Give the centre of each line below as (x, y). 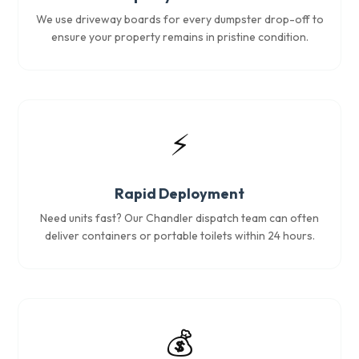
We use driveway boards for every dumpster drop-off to (179, 19)
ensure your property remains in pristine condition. (179, 37)
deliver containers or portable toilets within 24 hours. (179, 236)
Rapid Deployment (179, 194)
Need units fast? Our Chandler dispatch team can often (179, 218)
